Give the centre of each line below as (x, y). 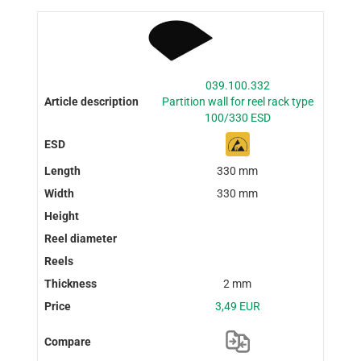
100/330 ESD (237, 117)
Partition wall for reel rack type (237, 101)
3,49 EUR (237, 306)
